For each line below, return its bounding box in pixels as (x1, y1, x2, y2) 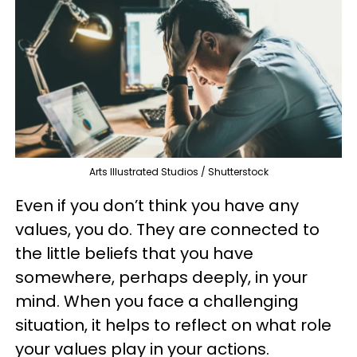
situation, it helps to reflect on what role (15, 314, 331, 337)
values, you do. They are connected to (15, 218, 320, 241)
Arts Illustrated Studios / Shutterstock (88, 165, 269, 179)
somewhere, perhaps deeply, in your (15, 266, 308, 289)
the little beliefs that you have (15, 242, 253, 265)
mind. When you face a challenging (15, 290, 299, 313)
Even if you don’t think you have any (15, 194, 299, 218)
